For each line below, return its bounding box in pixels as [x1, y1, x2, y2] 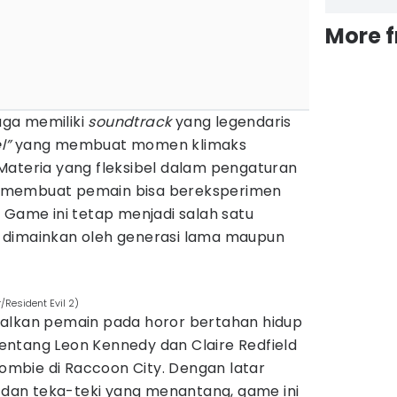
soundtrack [88, 112, 172, 132]
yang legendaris [171, 112, 292, 132]
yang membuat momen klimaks [14, 135, 247, 155]
